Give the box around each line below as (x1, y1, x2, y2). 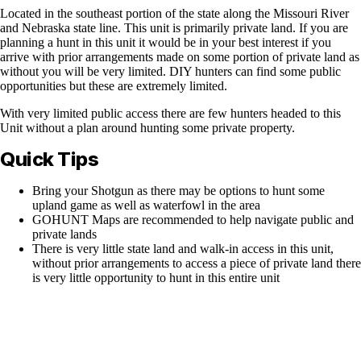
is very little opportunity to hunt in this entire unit (32, 270, 280, 284)
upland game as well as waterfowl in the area (32, 197, 260, 212)
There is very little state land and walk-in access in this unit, (32, 241, 334, 255)
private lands (32, 226, 97, 241)
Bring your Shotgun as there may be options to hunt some (32, 183, 325, 197)
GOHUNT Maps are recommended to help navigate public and (32, 212, 354, 226)
